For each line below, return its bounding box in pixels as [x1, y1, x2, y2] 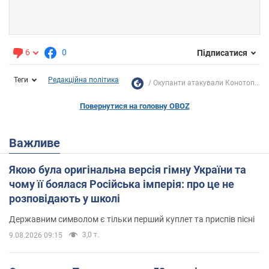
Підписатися [197, 47, 247, 58]
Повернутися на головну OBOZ [79, 101, 190, 111]
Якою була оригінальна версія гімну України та [9, 163, 246, 177]
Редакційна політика [48, 76, 119, 85]
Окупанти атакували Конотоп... [153, 79, 260, 88]
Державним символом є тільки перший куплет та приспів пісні [9, 214, 255, 225]
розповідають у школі [9, 192, 120, 205]
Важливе [17, 136, 60, 151]
